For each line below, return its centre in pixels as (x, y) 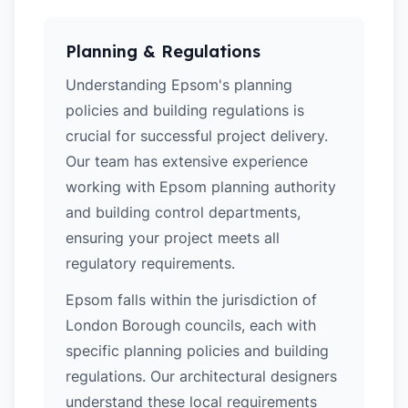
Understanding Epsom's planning (179, 85)
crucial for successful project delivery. (197, 136)
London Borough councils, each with (191, 325)
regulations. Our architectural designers (201, 376)
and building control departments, (183, 212)
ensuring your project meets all (173, 238)
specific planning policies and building (197, 351)
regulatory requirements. (150, 263)
